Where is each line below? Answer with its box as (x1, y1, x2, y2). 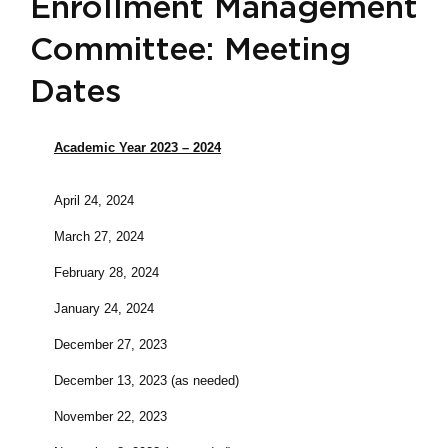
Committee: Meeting (30, 34, 351, 67)
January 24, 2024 (54, 301, 154, 317)
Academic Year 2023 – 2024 (54, 140, 221, 156)
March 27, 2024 (54, 229, 144, 245)
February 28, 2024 (54, 265, 159, 281)
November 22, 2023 (54, 409, 167, 425)
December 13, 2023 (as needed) (54, 373, 239, 389)
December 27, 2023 (54, 337, 167, 353)
